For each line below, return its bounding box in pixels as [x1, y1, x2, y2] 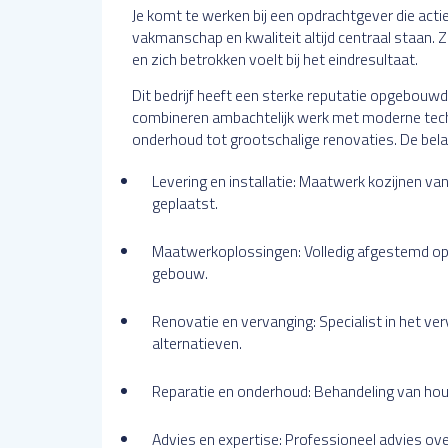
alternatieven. [152, 331, 242, 355]
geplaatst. [152, 191, 218, 215]
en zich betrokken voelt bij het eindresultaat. [132, 47, 418, 71]
